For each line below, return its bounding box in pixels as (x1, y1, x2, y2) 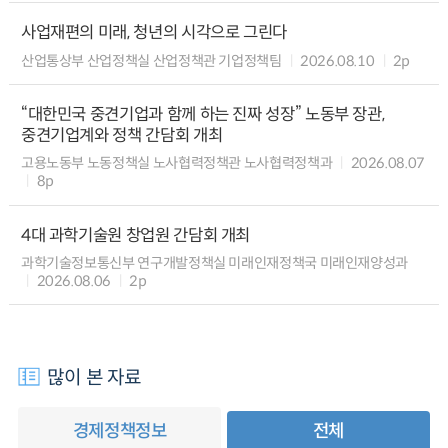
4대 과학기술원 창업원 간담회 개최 (20, 224, 251, 246)
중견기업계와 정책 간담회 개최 (20, 124, 223, 146)
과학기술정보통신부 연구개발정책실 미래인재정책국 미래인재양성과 (20, 254, 409, 273)
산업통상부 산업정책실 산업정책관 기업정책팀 (20, 51, 282, 70)
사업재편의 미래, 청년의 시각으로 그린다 (20, 22, 288, 44)
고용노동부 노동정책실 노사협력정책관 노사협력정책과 (20, 154, 333, 173)
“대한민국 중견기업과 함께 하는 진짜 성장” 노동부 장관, (20, 103, 385, 125)
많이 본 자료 (46, 365, 143, 390)
